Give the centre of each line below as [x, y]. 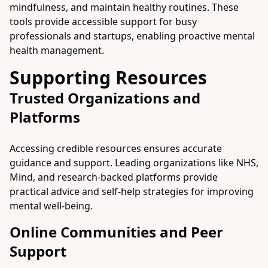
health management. [57, 50]
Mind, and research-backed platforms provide [114, 177]
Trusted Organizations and [105, 98]
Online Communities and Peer [116, 232]
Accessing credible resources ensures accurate [116, 148]
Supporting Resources [108, 77]
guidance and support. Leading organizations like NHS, [134, 163]
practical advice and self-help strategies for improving [132, 191]
